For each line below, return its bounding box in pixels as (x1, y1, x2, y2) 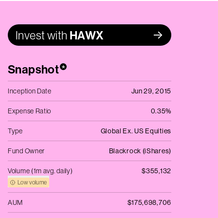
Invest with (16, 28, 68, 42)
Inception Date (8, 87, 52, 95)
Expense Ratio (8, 107, 52, 115)
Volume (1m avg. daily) (8, 166, 73, 175)
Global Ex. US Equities (100, 127, 171, 135)
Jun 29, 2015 (131, 87, 171, 95)
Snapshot (8, 62, 59, 76)
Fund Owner (8, 146, 45, 155)
